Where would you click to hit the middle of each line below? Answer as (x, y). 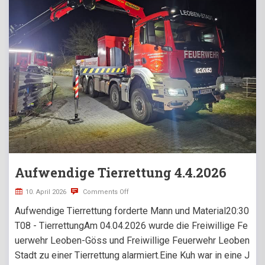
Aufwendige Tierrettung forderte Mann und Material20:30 (132, 211)
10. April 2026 (46, 192)
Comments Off (105, 192)
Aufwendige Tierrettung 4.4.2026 (121, 172)
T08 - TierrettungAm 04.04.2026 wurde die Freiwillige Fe (131, 225)
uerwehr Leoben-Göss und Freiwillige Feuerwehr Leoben (132, 240)
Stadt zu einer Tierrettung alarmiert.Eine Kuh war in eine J (132, 255)
